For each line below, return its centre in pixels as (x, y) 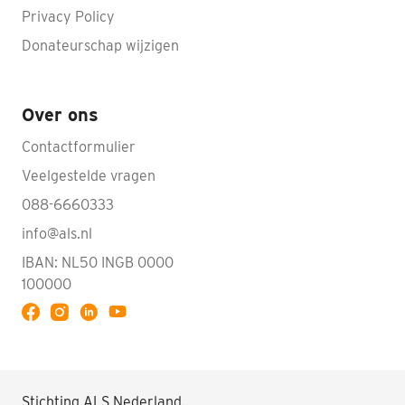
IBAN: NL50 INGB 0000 (98, 262)
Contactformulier (79, 146)
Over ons (60, 114)
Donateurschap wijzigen (100, 45)
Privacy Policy (68, 16)
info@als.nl (57, 233)
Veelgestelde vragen (89, 175)
